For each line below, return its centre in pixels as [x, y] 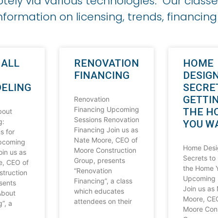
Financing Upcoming [106, 109]
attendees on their [103, 201]
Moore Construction [105, 150]
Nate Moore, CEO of [106, 140]
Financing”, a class [103, 181]
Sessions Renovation [106, 120]
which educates [99, 191]
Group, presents [99, 161]
